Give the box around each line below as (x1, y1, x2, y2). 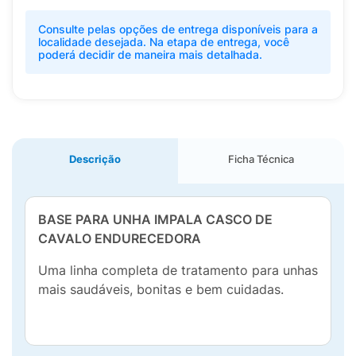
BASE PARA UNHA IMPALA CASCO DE (38, 211, 273, 227)
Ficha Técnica (228, 153, 294, 165)
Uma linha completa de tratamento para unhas (38, 262, 318, 278)
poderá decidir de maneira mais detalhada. (38, 48, 262, 61)
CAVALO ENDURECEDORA (38, 230, 201, 246)
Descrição (69, 153, 121, 165)
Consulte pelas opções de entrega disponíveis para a (38, 22, 318, 36)
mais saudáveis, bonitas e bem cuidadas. (38, 281, 284, 297)
